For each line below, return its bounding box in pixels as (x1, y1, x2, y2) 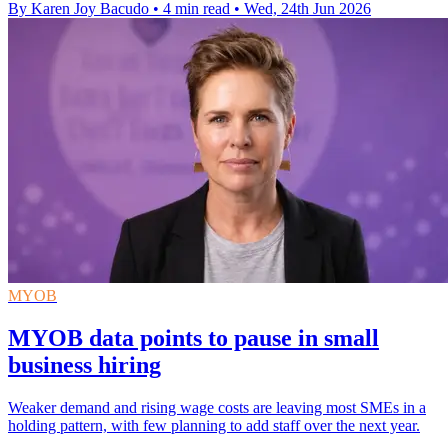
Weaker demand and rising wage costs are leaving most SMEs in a (8, 399, 426, 417)
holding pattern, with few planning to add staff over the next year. (8, 417, 420, 435)
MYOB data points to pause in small (8, 325, 379, 352)
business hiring (8, 352, 161, 379)
